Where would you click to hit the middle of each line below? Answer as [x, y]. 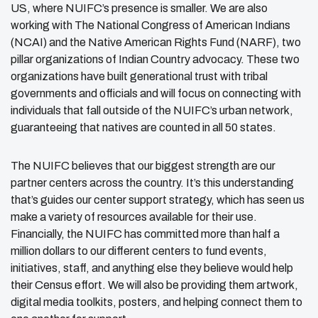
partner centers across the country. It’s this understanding [152, 182]
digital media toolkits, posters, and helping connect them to [157, 302]
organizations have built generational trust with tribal [139, 76]
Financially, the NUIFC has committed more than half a [145, 234]
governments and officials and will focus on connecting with [156, 93]
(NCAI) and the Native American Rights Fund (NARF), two [156, 42]
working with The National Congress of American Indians [150, 25]
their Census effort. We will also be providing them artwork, [154, 285]
